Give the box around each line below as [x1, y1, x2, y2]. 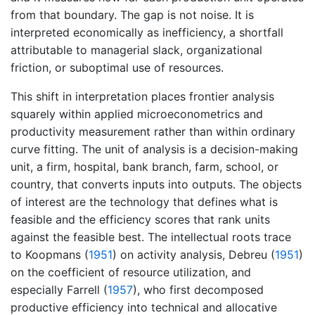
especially [11, 283, 67, 297]
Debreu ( [229, 247, 275, 262]
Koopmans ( [25, 247, 89, 262]
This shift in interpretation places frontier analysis [11, 89, 274, 103]
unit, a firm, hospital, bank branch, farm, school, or [11, 160, 278, 174]
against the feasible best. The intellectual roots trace [11, 230, 291, 244]
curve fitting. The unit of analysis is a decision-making [11, 142, 298, 156]
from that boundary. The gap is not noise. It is [11, 8, 254, 22]
